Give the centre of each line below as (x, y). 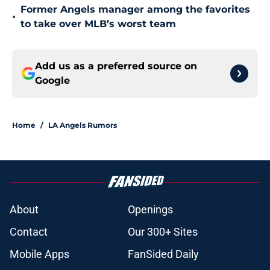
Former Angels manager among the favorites (135, 10)
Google (52, 81)
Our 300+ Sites (163, 232)
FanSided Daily (163, 254)
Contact (29, 232)
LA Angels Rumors (83, 125)
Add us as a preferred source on (116, 66)
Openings (150, 210)
